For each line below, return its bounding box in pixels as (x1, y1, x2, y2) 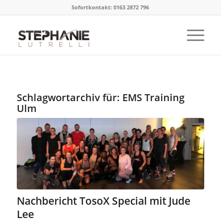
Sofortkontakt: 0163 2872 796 (72, 3, 149, 11)
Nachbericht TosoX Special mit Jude (16, 193, 190, 208)
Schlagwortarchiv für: (16, 91, 122, 104)
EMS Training (122, 91, 184, 104)
